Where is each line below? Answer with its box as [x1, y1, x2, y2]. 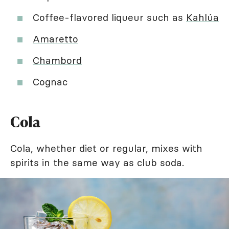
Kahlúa [186, 11, 219, 24]
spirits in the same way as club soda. [10, 156, 184, 169]
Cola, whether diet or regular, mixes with [10, 142, 202, 154]
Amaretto [33, 32, 78, 45]
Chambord [33, 54, 82, 66]
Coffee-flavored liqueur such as [33, 11, 186, 24]
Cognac [33, 75, 67, 88]
